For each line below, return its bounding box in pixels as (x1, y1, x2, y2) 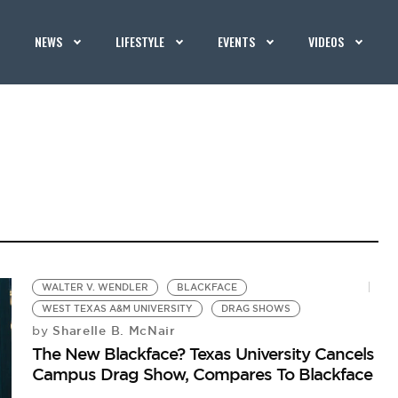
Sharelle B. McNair (48, 322, 176, 338)
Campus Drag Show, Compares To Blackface (32, 363, 373, 385)
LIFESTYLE (115, 32, 165, 51)
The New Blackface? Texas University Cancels (32, 343, 375, 364)
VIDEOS (308, 32, 345, 51)
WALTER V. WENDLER (42, 282, 149, 293)
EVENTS (218, 32, 256, 51)
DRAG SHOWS (221, 303, 291, 314)
